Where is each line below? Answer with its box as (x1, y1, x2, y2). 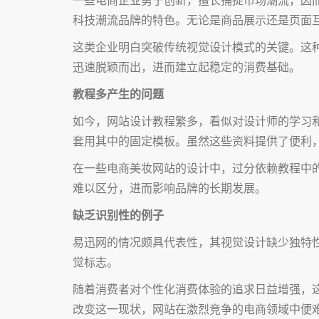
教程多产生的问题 (73, 85, 164, 102)
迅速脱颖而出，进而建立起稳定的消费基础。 (73, 58, 300, 75)
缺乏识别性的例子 (73, 206, 164, 223)
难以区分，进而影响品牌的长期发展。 (73, 179, 266, 196)
